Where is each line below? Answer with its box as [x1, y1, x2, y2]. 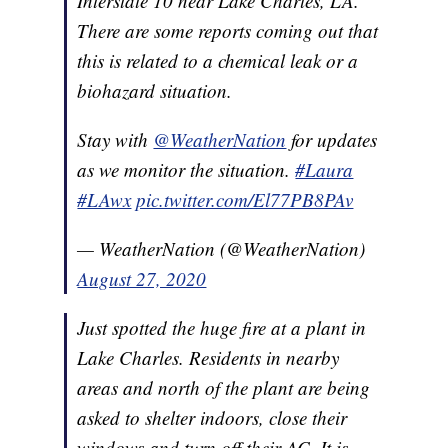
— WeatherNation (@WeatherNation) [77, 236, 366, 262]
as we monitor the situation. [77, 157, 296, 183]
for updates [286, 127, 378, 153]
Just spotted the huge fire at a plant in [77, 315, 367, 341]
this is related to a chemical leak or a [77, 48, 359, 74]
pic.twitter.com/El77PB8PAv [136, 187, 354, 213]
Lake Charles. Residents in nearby [77, 345, 340, 371]
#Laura [295, 157, 354, 183]
